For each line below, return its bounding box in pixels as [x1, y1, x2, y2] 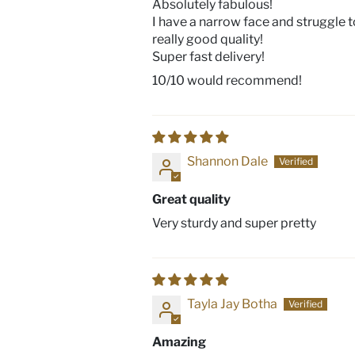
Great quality [152, 192, 231, 207]
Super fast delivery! [152, 49, 265, 64]
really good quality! [152, 32, 264, 47]
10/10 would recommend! [152, 73, 303, 88]
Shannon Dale [187, 154, 269, 169]
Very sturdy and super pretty [152, 216, 317, 231]
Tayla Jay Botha [187, 296, 278, 311]
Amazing [152, 334, 207, 349]
